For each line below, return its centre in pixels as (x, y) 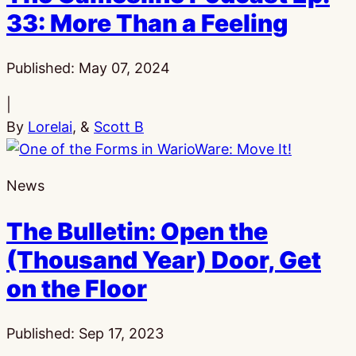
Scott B (119, 126)
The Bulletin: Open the (137, 231)
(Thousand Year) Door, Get (164, 259)
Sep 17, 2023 (121, 333)
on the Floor (77, 288)
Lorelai (50, 126)
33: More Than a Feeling (147, 23)
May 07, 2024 (124, 68)
